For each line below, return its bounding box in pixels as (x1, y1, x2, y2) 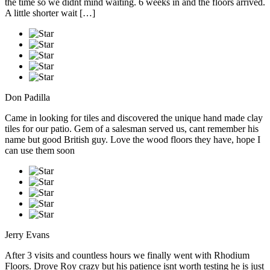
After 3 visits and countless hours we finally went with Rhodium (5, 250, 250, 261)
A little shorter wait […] (5, 8, 95, 19)
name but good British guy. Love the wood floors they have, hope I (5, 134, 260, 145)
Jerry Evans (5, 230, 49, 240)
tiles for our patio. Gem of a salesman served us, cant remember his (5, 124, 259, 134)
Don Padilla (5, 92, 50, 103)
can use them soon (5, 145, 75, 156)
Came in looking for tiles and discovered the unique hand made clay (5, 113, 263, 124)
